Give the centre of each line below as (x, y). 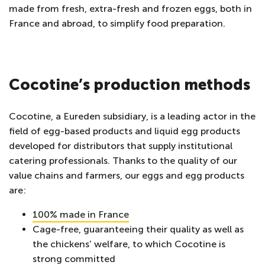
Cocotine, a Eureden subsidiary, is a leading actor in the (132, 116)
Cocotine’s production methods (130, 85)
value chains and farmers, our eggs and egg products (127, 175)
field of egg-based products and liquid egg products (125, 131)
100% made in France (81, 214)
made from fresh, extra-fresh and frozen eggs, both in (130, 9)
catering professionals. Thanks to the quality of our (123, 161)
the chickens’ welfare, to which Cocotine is (129, 244)
